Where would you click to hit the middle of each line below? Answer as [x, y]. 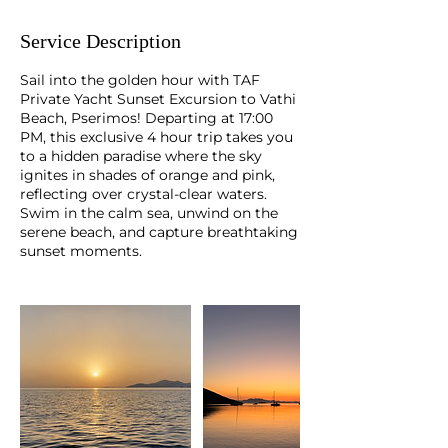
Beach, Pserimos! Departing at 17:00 [146, 118]
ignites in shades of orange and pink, [147, 175]
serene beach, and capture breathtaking [159, 232]
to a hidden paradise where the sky [141, 156]
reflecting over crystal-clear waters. [143, 194]
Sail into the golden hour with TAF [140, 80]
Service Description [100, 41]
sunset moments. [81, 251]
